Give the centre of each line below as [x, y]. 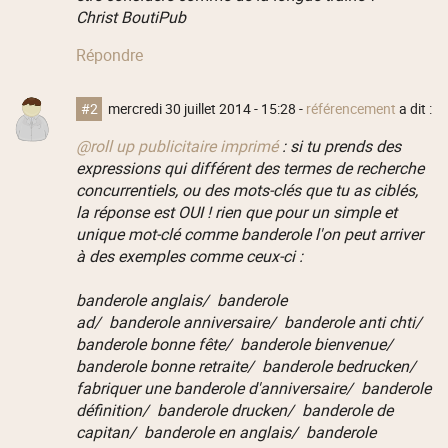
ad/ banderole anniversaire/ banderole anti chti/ [250, 321]
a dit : [414, 108]
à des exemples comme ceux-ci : [189, 255]
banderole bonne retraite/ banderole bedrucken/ [247, 365]
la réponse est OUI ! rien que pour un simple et [236, 211]
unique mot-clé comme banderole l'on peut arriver [249, 233]
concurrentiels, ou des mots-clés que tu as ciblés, [246, 189]
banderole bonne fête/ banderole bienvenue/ [236, 343]
